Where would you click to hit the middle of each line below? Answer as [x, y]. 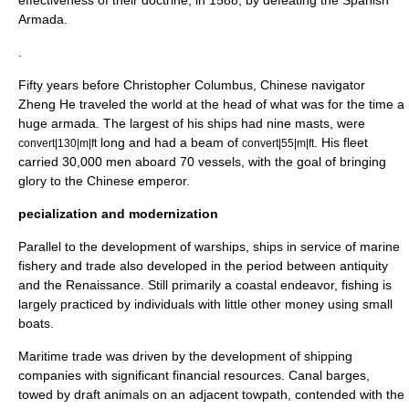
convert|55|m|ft [278, 143]
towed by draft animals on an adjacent [130, 394]
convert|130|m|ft [58, 143]
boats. [36, 323]
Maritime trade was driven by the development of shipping [185, 356]
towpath [265, 394]
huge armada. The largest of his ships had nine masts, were [192, 123]
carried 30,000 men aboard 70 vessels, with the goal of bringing [202, 162]
